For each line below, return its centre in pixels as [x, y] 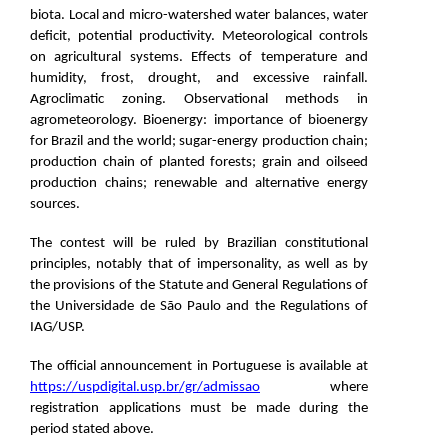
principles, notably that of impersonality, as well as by [199, 264]
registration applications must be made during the [199, 408]
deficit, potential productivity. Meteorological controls [199, 36]
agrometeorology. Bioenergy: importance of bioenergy [199, 120]
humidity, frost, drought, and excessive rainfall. [199, 78]
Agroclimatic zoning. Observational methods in [199, 99]
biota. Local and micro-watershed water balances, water [199, 15]
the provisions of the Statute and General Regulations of [199, 285]
